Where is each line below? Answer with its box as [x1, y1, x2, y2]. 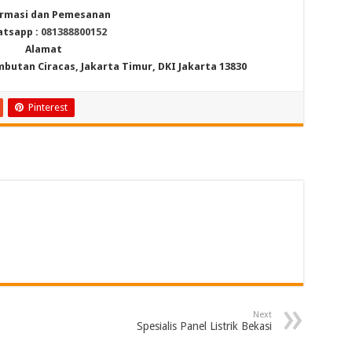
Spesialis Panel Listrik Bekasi [136, 320, 272, 332]
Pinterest [27, 101, 68, 113]
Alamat [25, 43, 62, 55]
